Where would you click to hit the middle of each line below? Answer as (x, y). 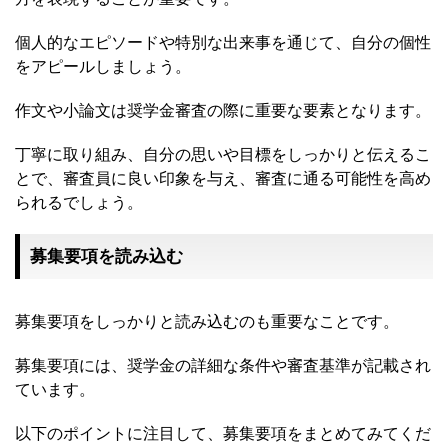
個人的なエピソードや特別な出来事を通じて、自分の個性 (223, 42)
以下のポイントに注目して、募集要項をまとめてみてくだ (223, 433)
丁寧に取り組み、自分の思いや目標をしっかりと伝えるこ (223, 154)
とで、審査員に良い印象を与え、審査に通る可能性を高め (223, 178)
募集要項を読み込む (106, 256)
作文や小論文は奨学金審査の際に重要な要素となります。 (223, 110)
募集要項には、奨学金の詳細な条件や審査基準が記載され (223, 365)
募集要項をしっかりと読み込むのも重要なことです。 (207, 321)
